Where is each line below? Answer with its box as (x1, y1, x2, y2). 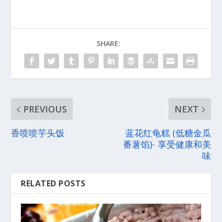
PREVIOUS (23, 103, 67, 115)
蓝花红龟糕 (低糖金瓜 (125, 127, 211, 139)
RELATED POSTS (21, 178, 86, 189)
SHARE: (97, 39, 120, 49)
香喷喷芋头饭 (11, 127, 65, 139)
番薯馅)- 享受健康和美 (122, 138, 211, 151)
